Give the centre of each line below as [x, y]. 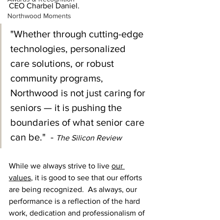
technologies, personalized [69, 49]
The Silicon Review [89, 138]
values [20, 178]
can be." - [33, 137]
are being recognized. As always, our [74, 189]
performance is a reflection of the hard [75, 201]
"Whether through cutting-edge [78, 34]
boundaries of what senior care [79, 122]
